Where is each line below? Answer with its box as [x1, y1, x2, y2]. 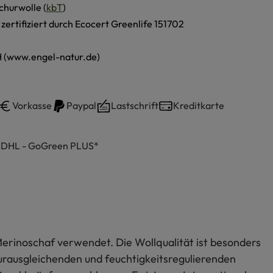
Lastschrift [111, 99, 158, 112]
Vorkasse [12, 99, 52, 112]
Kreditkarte [173, 99, 224, 112]
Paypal [66, 99, 96, 112]
